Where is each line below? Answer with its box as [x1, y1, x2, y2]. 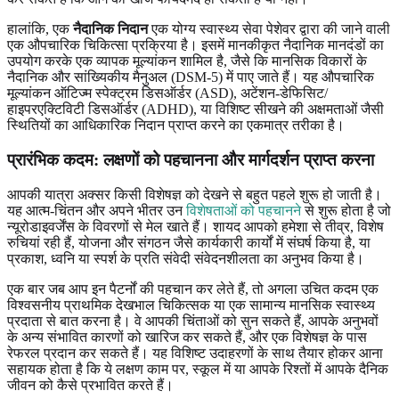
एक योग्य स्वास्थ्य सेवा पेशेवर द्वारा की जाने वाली [148, 21, 390, 37]
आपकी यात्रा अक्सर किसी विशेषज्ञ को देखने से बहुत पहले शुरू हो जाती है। [7, 186, 382, 202]
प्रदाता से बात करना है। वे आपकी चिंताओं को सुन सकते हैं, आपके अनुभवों [7, 313, 379, 329]
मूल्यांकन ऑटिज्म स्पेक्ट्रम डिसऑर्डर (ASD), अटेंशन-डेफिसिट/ [7, 85, 328, 102]
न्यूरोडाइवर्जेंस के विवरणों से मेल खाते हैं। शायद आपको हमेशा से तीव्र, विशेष [7, 218, 384, 234]
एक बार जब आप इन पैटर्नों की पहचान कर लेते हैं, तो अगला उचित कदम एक [7, 281, 379, 297]
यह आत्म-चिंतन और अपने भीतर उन [7, 202, 186, 218]
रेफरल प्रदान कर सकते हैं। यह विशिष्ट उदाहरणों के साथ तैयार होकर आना [7, 345, 383, 361]
